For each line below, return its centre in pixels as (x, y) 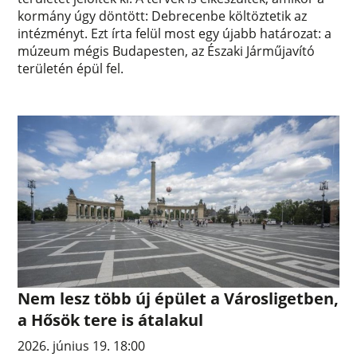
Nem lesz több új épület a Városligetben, (178, 299)
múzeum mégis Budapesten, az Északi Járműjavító (167, 51)
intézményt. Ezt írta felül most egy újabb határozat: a (175, 33)
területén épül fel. (71, 68)
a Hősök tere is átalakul (111, 320)
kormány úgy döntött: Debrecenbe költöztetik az (163, 16)
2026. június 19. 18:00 (82, 346)
